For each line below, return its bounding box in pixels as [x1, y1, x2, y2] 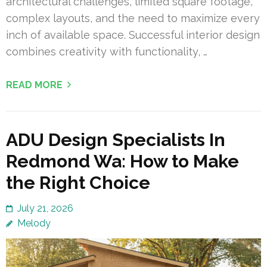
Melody [17, 218, 51, 229]
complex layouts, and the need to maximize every [6, 12, 260, 25]
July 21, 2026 [17, 203, 73, 215]
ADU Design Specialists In [6, 129, 225, 151]
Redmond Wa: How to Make [6, 151, 239, 172]
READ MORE [6, 79, 63, 91]
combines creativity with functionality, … [6, 45, 207, 58]
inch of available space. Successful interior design [6, 29, 260, 42]
